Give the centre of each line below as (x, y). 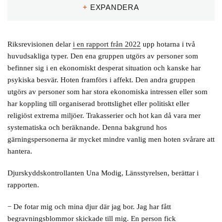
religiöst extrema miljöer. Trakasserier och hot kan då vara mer (104, 115)
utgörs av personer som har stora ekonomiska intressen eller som (108, 92)
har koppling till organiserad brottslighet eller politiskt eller (98, 104)
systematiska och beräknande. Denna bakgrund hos (87, 127)
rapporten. (23, 185)
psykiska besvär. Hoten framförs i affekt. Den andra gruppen (101, 80)
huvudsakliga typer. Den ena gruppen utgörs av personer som (103, 56)
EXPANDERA (114, 7)
